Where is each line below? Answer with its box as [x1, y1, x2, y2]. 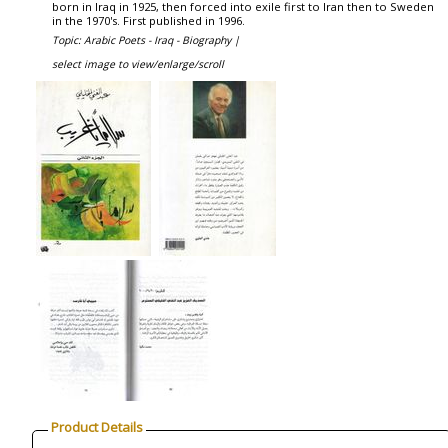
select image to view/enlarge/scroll [52, 57, 224, 71]
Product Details [51, 418, 143, 436]
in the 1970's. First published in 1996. [52, 13, 245, 28]
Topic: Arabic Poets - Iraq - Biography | [52, 33, 240, 47]
